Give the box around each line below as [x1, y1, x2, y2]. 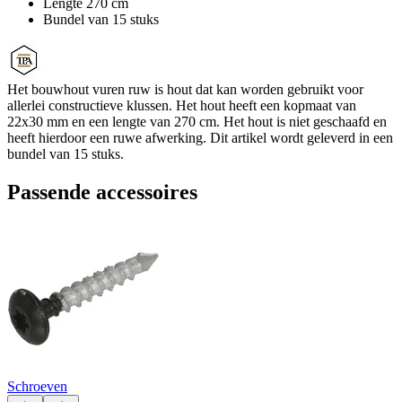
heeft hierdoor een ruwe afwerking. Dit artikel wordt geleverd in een [7, 129, 393, 145]
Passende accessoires [7, 179, 197, 204]
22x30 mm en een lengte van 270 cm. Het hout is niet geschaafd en [7, 113, 387, 129]
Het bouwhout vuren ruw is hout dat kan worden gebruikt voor [7, 81, 363, 97]
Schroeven [7, 378, 67, 394]
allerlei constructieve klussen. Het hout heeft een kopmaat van [7, 97, 356, 113]
